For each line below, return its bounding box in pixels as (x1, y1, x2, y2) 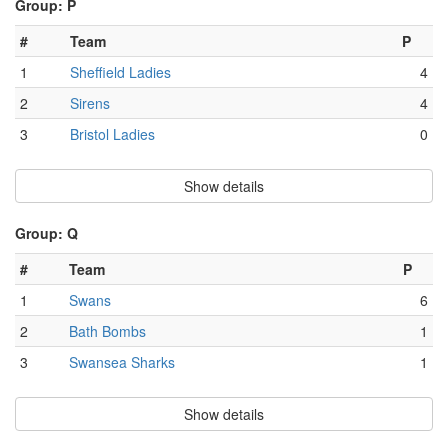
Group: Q (15, 223, 78, 244)
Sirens (70, 93, 110, 114)
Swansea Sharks (69, 352, 175, 373)
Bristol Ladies (70, 124, 155, 145)
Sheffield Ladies (70, 62, 171, 83)
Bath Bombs (69, 321, 146, 342)
